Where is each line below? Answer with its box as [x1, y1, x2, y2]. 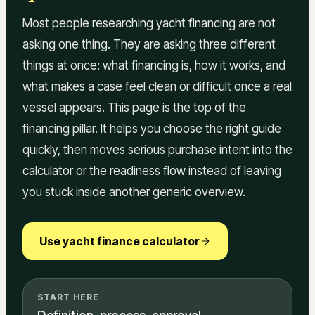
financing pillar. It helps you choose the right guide [22, 122, 281, 136]
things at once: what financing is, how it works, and [22, 58, 285, 73]
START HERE [37, 292, 99, 303]
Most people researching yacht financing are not [22, 16, 276, 31]
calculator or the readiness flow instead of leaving [22, 164, 281, 179]
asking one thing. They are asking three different [22, 37, 276, 52]
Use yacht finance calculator [39, 234, 200, 249]
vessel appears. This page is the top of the [22, 101, 246, 115]
